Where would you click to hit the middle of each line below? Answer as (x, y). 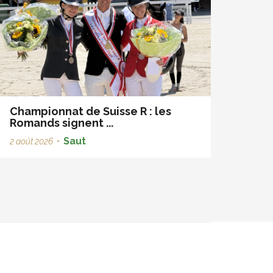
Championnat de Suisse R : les (90, 112)
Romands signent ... (62, 123)
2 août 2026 (31, 142)
